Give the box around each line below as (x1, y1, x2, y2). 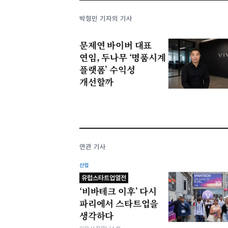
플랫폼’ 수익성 (79, 63, 135, 76)
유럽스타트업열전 (81, 174, 126, 182)
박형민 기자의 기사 (79, 14, 133, 22)
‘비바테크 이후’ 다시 (79, 185, 157, 198)
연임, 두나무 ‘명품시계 (79, 51, 166, 64)
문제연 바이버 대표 (79, 39, 152, 52)
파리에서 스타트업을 (79, 197, 159, 210)
